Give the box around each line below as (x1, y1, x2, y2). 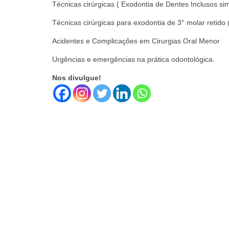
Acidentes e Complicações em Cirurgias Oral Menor (52, 37, 220, 45)
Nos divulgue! (52, 74, 101, 82)
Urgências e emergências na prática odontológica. (52, 55, 215, 64)
